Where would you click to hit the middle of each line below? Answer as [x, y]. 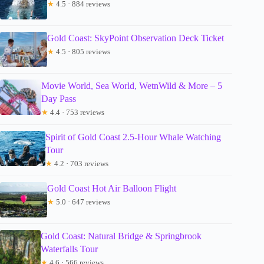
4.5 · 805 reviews [82, 52]
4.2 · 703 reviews [80, 164]
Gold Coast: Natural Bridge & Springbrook [121, 236]
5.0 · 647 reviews [82, 202]
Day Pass [59, 99]
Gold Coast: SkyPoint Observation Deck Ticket [136, 38]
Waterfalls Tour [70, 249]
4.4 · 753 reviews [77, 113]
